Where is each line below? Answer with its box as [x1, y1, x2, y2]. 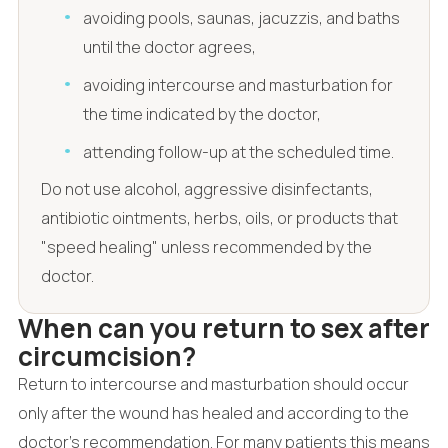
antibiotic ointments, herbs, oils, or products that [40, 207, 398, 230]
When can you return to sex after [17, 310, 430, 347]
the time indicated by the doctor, [83, 102, 322, 125]
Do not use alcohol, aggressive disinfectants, [40, 178, 373, 201]
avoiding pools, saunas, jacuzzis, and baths [83, 6, 401, 29]
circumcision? [17, 338, 196, 375]
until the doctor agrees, [83, 35, 257, 58]
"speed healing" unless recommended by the [40, 236, 372, 259]
